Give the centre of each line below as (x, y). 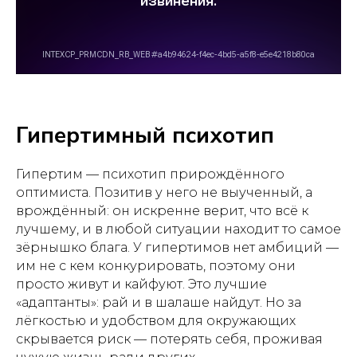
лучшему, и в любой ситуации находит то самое (178, 229)
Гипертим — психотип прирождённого (150, 174)
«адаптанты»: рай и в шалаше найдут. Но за (159, 302)
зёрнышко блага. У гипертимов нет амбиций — (177, 247)
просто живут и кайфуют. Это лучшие (141, 284)
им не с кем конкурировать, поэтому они (156, 266)
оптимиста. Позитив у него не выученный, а (164, 192)
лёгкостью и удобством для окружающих (156, 321)
